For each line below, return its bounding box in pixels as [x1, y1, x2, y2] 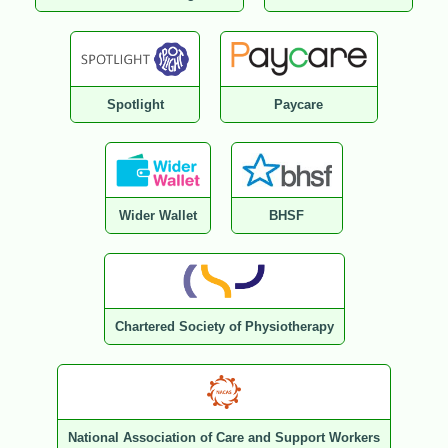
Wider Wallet [119, 208, 198, 224]
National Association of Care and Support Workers [68, 430, 380, 446]
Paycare [274, 97, 324, 113]
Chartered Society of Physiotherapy [114, 319, 334, 335]
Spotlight [106, 97, 164, 113]
